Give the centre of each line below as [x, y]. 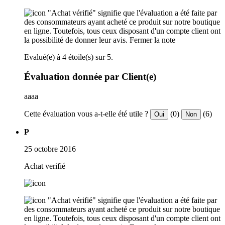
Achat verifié [45, 166]
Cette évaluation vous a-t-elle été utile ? [86, 114]
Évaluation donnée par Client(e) [90, 77]
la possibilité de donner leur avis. [76, 40]
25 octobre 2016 [50, 149]
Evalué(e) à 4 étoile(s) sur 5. [69, 57]
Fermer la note [152, 40]
